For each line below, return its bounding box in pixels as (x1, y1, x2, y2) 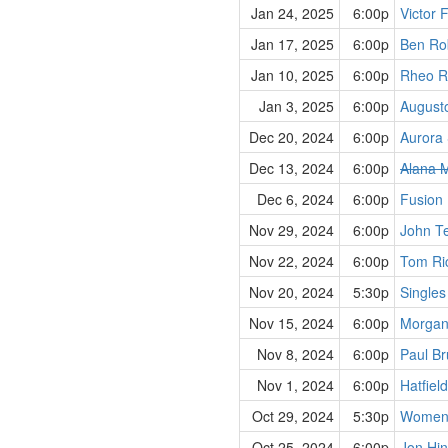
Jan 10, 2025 (251, 65, 334, 85)
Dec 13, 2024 (249, 158, 334, 178)
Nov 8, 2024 (257, 344, 334, 364)
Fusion (400, 189, 443, 209)
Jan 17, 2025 (251, 34, 334, 54)
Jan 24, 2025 (251, 3, 334, 23)
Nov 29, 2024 (249, 220, 334, 240)
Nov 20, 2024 (249, 282, 334, 302)
